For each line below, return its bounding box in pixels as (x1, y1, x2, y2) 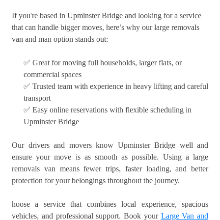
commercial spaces (24, 70, 82, 79)
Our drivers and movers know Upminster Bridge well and (12, 141, 208, 150)
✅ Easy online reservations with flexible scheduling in (24, 106, 192, 114)
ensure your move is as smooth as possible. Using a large (12, 153, 208, 162)
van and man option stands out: (12, 35, 108, 44)
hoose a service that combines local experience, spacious (12, 200, 208, 209)
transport (24, 94, 51, 103)
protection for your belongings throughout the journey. (12, 176, 180, 185)
